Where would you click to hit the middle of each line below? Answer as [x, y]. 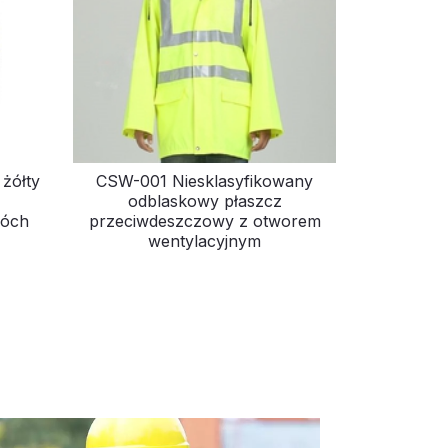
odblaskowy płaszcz [204, 201]
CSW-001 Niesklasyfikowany [205, 181]
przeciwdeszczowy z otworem [204, 221]
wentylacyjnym [205, 241]
